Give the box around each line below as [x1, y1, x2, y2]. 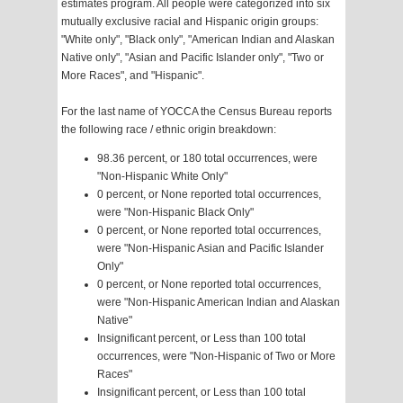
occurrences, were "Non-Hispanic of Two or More [97, 350, 336, 363]
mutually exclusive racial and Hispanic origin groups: [61, 15, 318, 29]
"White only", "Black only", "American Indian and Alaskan [61, 33, 335, 47]
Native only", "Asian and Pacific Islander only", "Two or [61, 51, 324, 65]
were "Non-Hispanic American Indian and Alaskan [97, 296, 340, 309]
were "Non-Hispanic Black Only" [97, 206, 254, 219]
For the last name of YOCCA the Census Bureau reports [61, 105, 332, 119]
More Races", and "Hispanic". [61, 69, 204, 83]
